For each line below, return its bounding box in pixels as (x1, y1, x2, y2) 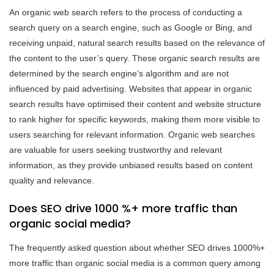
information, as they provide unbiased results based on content (9, 160, 253, 170)
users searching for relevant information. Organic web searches (9, 129, 255, 139)
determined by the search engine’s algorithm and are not (9, 68, 229, 78)
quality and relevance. (9, 175, 94, 185)
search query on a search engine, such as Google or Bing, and (9, 22, 252, 32)
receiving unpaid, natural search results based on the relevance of (9, 37, 265, 48)
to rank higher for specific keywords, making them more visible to (9, 114, 260, 124)
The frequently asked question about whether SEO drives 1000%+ (9, 242, 265, 253)
